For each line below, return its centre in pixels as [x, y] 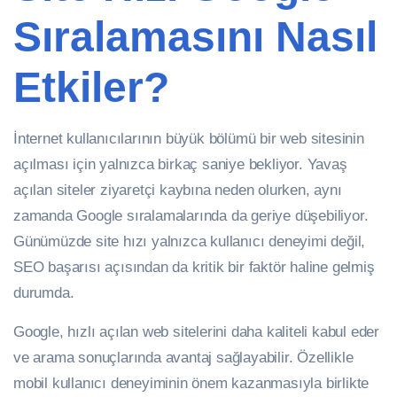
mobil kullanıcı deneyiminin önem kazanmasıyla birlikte [191, 383]
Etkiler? [91, 87]
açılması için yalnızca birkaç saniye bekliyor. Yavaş [180, 164]
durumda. [44, 292]
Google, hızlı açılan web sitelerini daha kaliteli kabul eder [196, 331]
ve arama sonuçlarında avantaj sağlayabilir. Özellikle [183, 357]
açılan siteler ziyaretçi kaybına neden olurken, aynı [178, 190]
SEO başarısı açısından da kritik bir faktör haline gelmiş [194, 267]
